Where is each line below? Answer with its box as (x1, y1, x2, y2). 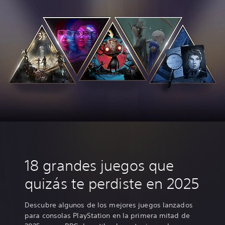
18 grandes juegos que (25, 156, 174, 174)
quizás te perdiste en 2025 (25, 174, 199, 192)
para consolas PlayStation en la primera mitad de (25, 210, 190, 220)
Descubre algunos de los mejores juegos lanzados (25, 200, 193, 209)
